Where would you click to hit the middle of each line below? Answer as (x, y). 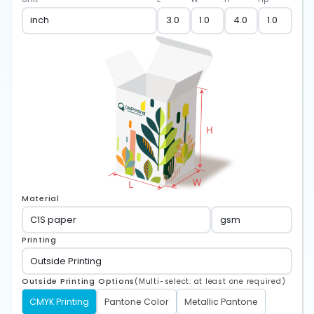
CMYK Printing (59, 302)
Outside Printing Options (78, 282)
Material (40, 199)
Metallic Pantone (221, 302)
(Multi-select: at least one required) (210, 282)
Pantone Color (136, 302)
